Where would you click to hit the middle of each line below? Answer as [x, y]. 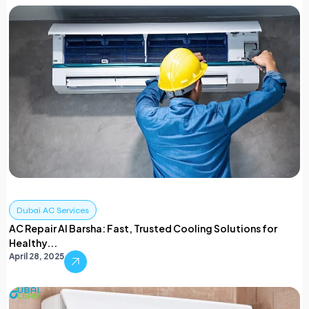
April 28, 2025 [37, 257]
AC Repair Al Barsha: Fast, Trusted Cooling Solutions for [143, 229]
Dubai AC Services [53, 211]
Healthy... [33, 243]
